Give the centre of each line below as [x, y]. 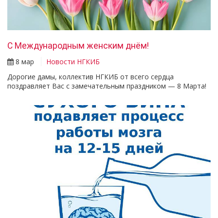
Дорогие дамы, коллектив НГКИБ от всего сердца [91, 77]
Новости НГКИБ [73, 62]
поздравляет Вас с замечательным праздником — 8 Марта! [108, 86]
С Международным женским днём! [78, 45]
